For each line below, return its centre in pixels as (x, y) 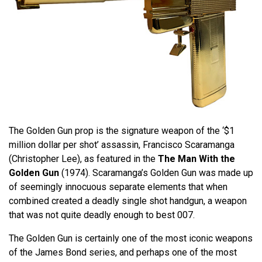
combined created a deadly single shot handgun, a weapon (128, 201)
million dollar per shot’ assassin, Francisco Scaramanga (122, 144)
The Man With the (196, 158)
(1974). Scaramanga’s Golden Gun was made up (156, 173)
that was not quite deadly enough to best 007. (102, 215)
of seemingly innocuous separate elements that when (118, 187)
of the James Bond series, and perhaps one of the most (123, 252)
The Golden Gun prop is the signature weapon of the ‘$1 (122, 130)
